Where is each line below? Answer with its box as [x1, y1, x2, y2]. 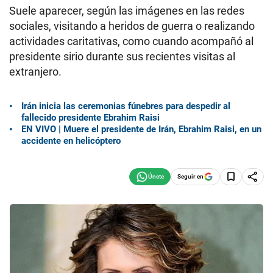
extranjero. [9, 65, 62, 78]
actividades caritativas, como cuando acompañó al [9, 35, 253, 48]
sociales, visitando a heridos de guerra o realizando [9, 19, 255, 32]
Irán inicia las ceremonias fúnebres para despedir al [21, 100, 230, 112]
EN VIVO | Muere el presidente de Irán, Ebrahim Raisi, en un [21, 123, 261, 135]
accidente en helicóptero [21, 135, 121, 146]
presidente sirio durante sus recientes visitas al [9, 50, 235, 63]
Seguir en [177, 172, 204, 180]
